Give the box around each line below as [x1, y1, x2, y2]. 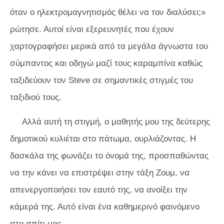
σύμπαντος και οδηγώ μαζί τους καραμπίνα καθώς [10, 58, 202, 68]
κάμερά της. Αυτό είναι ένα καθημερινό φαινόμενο [10, 202, 199, 211]
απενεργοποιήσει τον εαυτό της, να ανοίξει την [10, 185, 187, 194]
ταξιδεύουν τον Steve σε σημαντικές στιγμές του [10, 75, 193, 85]
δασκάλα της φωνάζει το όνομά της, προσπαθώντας [10, 151, 208, 160]
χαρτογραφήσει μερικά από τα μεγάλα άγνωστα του [10, 41, 208, 51]
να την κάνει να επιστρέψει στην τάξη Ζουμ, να [10, 168, 189, 177]
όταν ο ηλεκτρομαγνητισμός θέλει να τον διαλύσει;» [10, 7, 205, 17]
